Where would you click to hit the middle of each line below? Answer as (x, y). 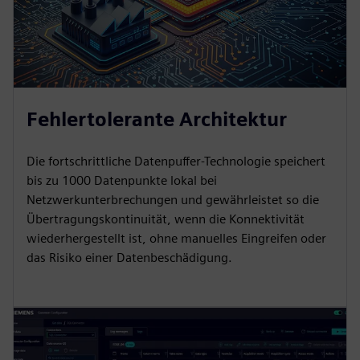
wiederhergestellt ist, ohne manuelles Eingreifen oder (176, 239)
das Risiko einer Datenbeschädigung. (129, 258)
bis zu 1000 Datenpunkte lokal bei (122, 181)
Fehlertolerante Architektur (157, 120)
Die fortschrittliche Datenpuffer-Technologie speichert (176, 162)
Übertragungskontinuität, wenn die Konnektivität (166, 219)
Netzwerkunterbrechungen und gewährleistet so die (173, 200)
